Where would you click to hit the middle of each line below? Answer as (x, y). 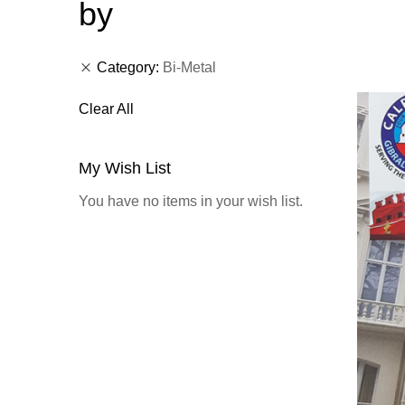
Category (126, 67)
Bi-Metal (189, 67)
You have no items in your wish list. (191, 201)
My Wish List (125, 168)
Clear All (106, 109)
